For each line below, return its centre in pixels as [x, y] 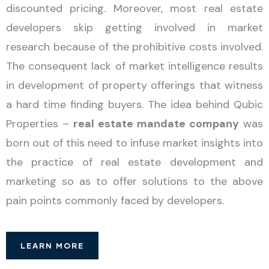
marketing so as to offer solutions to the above [134, 181]
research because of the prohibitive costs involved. [134, 47]
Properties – [40, 123]
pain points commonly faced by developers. [115, 200]
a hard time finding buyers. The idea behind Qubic [134, 104]
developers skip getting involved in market [134, 27]
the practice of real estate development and [134, 162]
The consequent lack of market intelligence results [134, 66]
